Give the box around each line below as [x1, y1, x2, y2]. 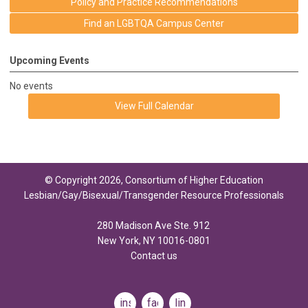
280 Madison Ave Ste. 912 [96, 219, 212, 231]
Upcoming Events [10, 54, 89, 66]
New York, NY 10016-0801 [98, 234, 210, 246]
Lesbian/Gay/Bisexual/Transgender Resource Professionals [24, 189, 284, 201]
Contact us [131, 250, 177, 261]
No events [10, 80, 53, 91]
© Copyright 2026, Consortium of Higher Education [45, 174, 263, 186]
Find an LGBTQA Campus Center [84, 17, 224, 29]
